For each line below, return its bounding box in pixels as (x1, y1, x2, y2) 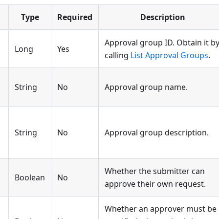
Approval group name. (105, 82, 188, 93)
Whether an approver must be (105, 203, 217, 215)
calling (105, 50, 131, 61)
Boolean (15, 172, 45, 183)
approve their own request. (105, 178, 206, 190)
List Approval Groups (131, 50, 208, 61)
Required (57, 12, 92, 23)
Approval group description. (105, 127, 209, 138)
